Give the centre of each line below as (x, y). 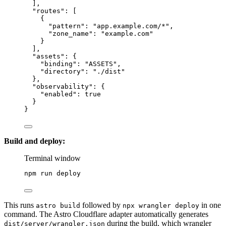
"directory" (63, 71)
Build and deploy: (35, 141)
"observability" (63, 86)
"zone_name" (71, 33)
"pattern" (67, 26)
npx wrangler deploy (161, 205)
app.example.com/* (131, 26)
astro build (58, 205)
